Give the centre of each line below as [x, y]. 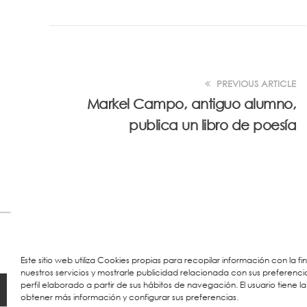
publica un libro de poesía [212, 125]
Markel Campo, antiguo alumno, [191, 104]
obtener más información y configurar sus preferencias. [130, 297]
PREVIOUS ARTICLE [255, 84]
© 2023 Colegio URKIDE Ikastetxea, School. [163, 290]
